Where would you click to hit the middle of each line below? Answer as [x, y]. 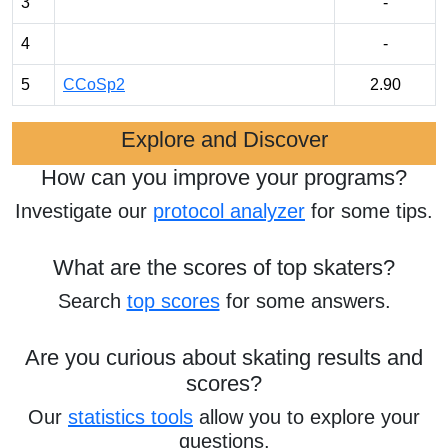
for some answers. [305, 301]
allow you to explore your [306, 417]
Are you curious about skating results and [224, 357]
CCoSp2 [94, 84]
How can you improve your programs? [224, 177]
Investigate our [84, 211]
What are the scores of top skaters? [224, 267]
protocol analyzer [229, 211]
